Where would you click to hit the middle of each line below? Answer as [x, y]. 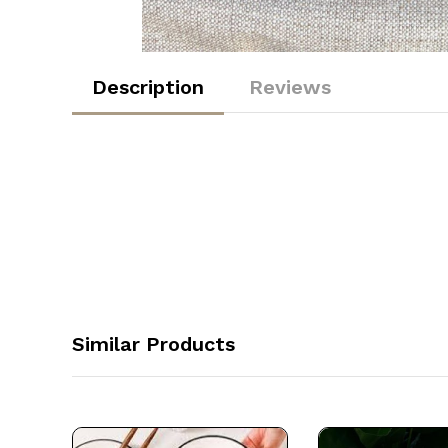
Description [148, 87]
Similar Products [153, 343]
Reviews [290, 87]
